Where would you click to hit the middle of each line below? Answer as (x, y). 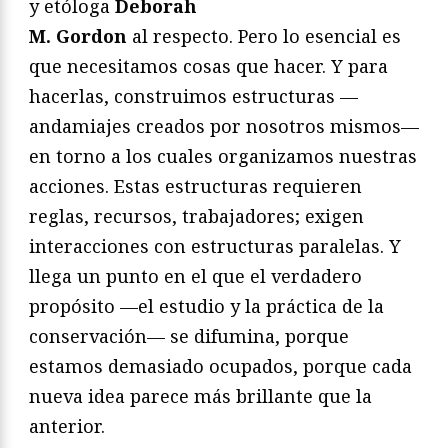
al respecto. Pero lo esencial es (264, 36)
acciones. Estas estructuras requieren (195, 186)
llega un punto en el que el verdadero (195, 276)
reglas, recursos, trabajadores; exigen (196, 216)
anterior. (67, 426)
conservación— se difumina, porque (189, 336)
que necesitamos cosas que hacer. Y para (208, 66)
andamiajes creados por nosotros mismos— (224, 126)
